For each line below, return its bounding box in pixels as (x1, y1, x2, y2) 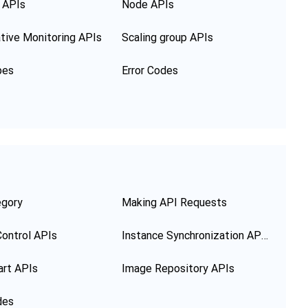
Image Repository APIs (122, 262, 234, 275)
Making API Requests (122, 196, 227, 209)
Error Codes (122, 64, 178, 77)
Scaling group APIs (122, 31, 213, 44)
